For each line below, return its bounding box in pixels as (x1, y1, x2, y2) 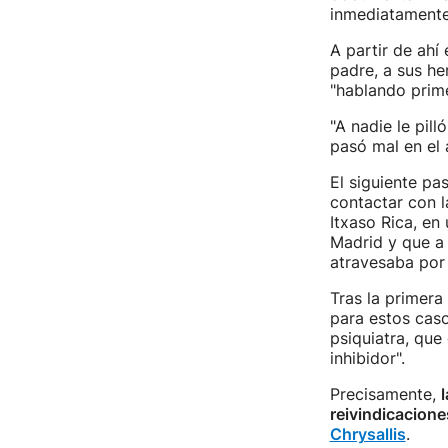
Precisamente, (329, 384, 441, 404)
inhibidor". (329, 348, 405, 368)
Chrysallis (329, 424, 406, 444)
